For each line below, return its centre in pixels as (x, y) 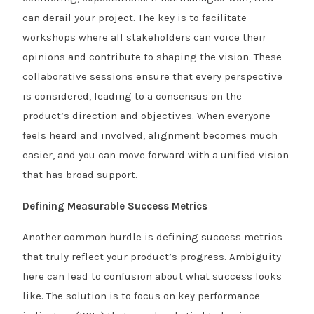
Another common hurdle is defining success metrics (153, 237)
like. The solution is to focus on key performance (142, 296)
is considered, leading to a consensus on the (132, 96)
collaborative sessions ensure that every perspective (153, 76)
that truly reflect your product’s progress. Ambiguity (152, 257)
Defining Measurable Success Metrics (115, 206)
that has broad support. (80, 175)
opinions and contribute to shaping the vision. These (152, 57)
